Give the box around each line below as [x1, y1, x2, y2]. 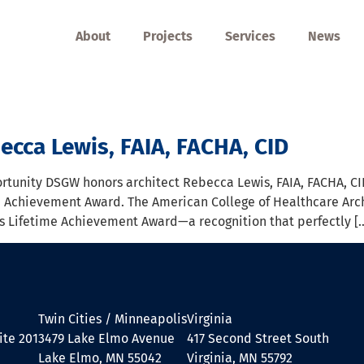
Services [225, 28, 275, 44]
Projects [143, 28, 193, 44]
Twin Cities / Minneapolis [38, 311, 187, 327]
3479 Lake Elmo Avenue [38, 331, 175, 347]
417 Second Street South [187, 331, 329, 347]
